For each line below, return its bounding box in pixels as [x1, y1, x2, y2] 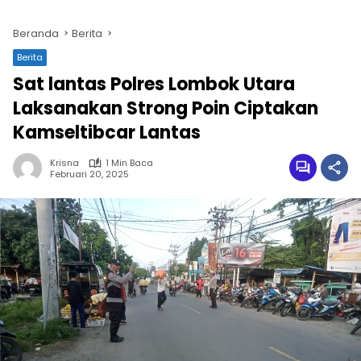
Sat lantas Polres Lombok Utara [13, 72, 295, 97]
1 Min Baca [106, 156, 153, 169]
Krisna [50, 156, 79, 169]
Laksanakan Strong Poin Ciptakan [13, 96, 318, 121]
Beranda [13, 26, 59, 41]
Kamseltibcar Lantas [13, 120, 201, 145]
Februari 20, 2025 [50, 167, 129, 180]
